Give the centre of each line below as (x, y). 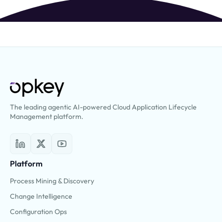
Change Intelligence (41, 196)
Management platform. (47, 116)
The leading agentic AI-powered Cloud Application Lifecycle (103, 107)
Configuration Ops (38, 211)
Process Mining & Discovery (52, 181)
